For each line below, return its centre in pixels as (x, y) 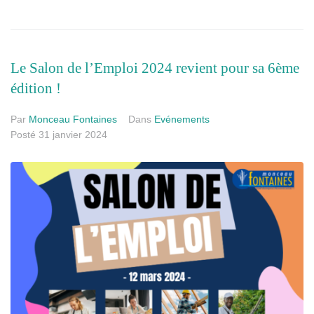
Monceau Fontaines (73, 120)
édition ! (36, 89)
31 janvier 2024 (73, 135)
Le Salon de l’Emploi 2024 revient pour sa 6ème (155, 68)
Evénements (182, 120)
